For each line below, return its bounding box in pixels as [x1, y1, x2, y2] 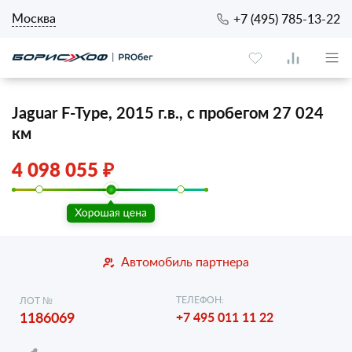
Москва [12, 9, 56, 27]
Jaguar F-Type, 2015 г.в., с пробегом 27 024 [12, 101, 324, 123]
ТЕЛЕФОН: [176, 293, 224, 306]
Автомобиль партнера [121, 253, 249, 270]
